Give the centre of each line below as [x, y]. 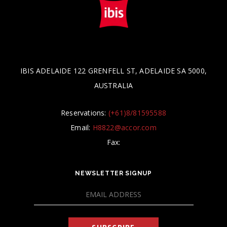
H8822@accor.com [124, 128]
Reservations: [84, 113]
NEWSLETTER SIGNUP [113, 174]
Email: [82, 128]
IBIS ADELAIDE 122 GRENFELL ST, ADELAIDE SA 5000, [113, 71]
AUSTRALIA [113, 86]
